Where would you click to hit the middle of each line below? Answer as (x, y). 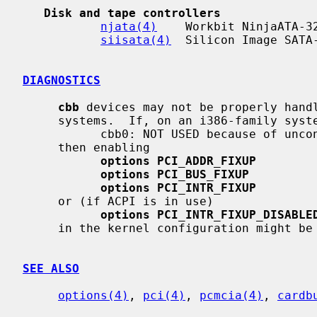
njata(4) (129, 26)
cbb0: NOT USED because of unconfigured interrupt (62, 134)
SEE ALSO (51, 268)
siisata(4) (136, 40)
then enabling (40, 147)
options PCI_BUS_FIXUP (175, 174)
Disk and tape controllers (132, 13)
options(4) (93, 295)
